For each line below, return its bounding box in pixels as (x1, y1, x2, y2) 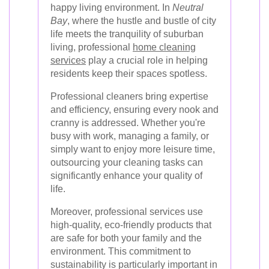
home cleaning (133, 42, 196, 52)
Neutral (172, 2, 204, 13)
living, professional (50, 42, 133, 52)
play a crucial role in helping (86, 55, 208, 65)
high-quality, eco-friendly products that (50, 220, 211, 230)
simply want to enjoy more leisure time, (50, 144, 215, 154)
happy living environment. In (50, 2, 172, 13)
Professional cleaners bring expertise (50, 91, 208, 101)
